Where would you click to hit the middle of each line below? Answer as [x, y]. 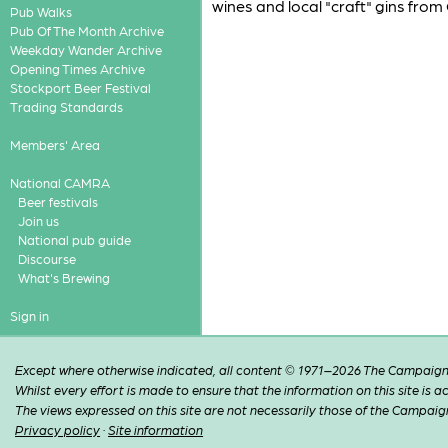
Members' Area [54, 144]
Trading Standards [66, 106]
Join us [38, 220]
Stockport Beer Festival [80, 87]
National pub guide [74, 239]
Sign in [29, 315]
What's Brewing [63, 277]
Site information [156, 430]
